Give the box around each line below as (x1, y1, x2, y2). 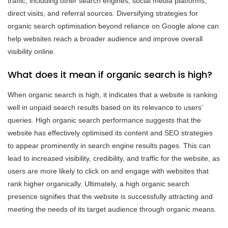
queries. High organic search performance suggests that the (8, 116, 201, 124)
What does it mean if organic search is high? (8, 68, 212, 81)
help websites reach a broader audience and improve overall (8, 34, 203, 43)
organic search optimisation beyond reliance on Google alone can (8, 21, 219, 30)
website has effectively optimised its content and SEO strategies (8, 128, 213, 137)
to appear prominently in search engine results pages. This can (8, 141, 211, 150)
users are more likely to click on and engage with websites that (8, 166, 209, 175)
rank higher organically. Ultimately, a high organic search (8, 179, 189, 188)
